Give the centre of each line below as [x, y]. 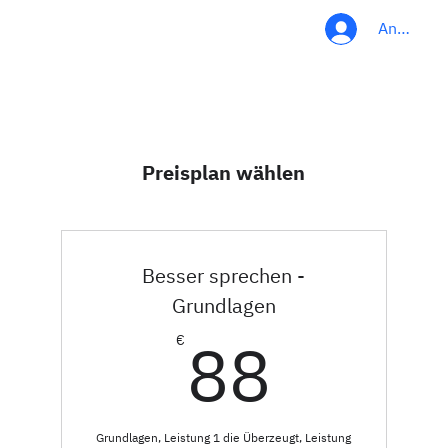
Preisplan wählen [224, 172]
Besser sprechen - [224, 275]
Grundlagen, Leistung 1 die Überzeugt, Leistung [224, 437]
